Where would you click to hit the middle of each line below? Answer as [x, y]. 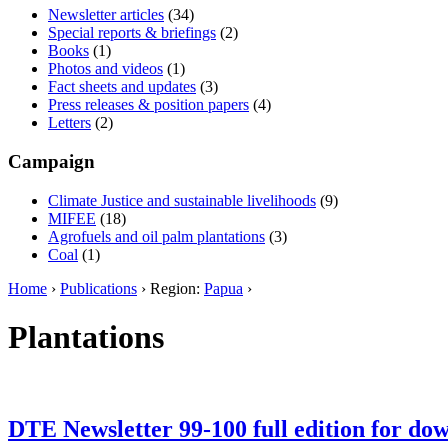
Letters [69, 123]
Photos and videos [105, 69]
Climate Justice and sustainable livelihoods [182, 200]
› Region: [170, 288]
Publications [98, 288]
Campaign [51, 162]
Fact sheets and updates [122, 87]
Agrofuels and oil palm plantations [156, 236]
